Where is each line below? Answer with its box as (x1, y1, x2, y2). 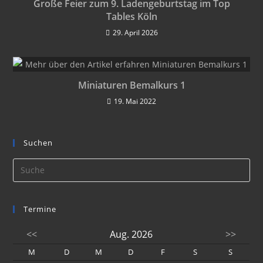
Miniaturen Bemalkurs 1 (77, 78, 186, 92)
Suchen (23, 137, 53, 148)
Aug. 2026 (109, 227, 153, 241)
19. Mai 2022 (114, 96, 156, 106)
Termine (23, 203, 57, 214)
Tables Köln (106, 9, 157, 23)
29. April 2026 (112, 27, 158, 38)
